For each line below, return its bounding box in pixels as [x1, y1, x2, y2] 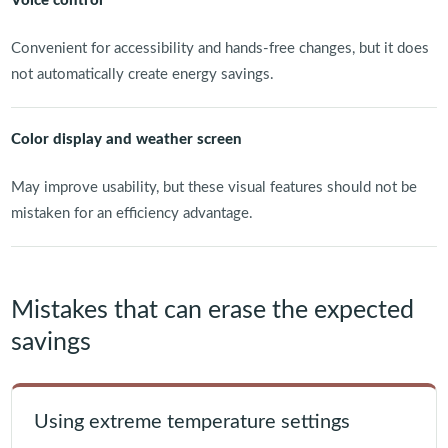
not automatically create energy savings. [10, 67, 274, 83]
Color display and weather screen [10, 132, 242, 148]
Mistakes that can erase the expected [10, 298, 414, 324]
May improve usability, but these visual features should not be [10, 180, 417, 196]
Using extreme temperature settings [33, 412, 350, 433]
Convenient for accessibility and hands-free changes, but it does [10, 41, 429, 57]
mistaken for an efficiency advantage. [10, 206, 253, 222]
